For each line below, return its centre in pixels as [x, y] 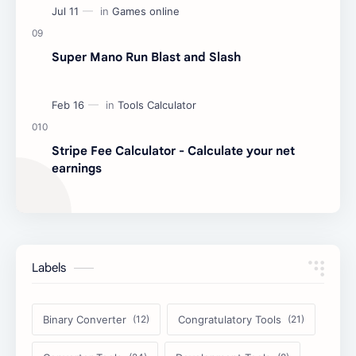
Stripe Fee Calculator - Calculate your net [173, 150]
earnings [77, 168]
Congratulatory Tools [230, 319]
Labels [49, 267]
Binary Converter [85, 319]
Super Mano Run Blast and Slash [146, 56]
